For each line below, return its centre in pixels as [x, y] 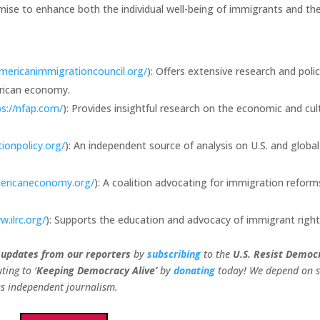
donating [195, 270]
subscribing [174, 254]
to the [219, 254]
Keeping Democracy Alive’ [99, 270]
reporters [107, 254]
